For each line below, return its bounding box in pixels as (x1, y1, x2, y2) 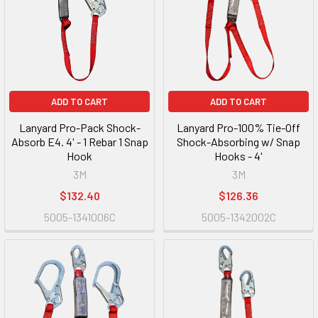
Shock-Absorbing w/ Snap (177, 135, 300, 148)
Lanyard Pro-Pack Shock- (18, 121, 141, 134)
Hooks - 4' (214, 149, 263, 163)
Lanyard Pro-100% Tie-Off (177, 121, 300, 134)
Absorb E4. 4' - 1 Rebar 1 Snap (11, 135, 148, 148)
